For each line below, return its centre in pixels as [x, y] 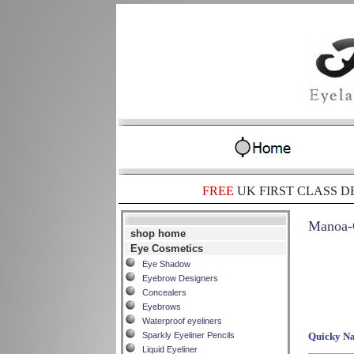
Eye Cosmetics [167, 249]
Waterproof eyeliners [179, 321]
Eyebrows [158, 307]
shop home [158, 233]
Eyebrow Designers [177, 278]
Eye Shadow [163, 264]
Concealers [161, 292]
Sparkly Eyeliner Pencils [185, 335]
